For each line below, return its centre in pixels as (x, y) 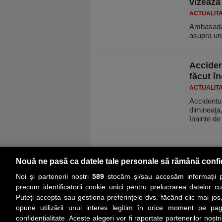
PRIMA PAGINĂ (119, 203)
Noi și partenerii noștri (54, 176)
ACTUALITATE (177, 203)
